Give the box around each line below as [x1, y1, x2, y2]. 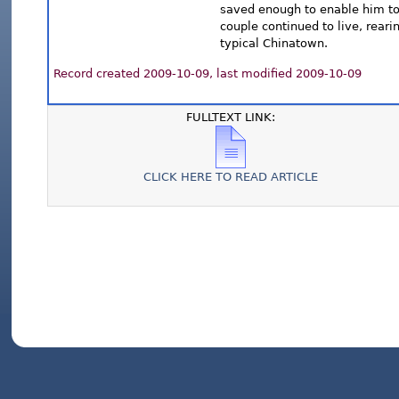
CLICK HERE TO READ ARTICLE [142, 170, 318, 183]
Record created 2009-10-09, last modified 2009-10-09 [50, 67, 362, 80]
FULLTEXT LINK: [185, 110, 275, 124]
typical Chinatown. [220, 37, 329, 50]
